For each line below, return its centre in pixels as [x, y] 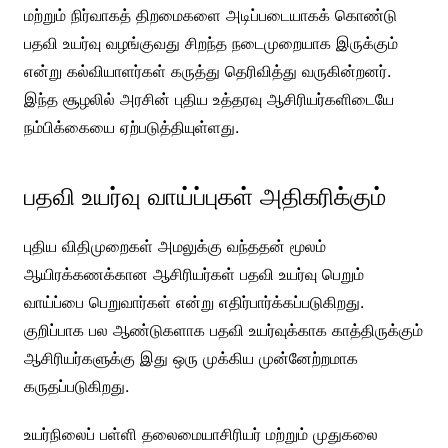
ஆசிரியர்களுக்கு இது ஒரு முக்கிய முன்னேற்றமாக [190, 357]
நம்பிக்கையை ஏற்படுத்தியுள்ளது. [131, 126]
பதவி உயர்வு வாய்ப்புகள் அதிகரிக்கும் [204, 196]
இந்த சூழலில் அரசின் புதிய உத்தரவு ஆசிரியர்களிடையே [208, 98]
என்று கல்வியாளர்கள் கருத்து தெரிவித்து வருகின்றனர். [207, 70]
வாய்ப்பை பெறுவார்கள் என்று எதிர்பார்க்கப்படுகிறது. [193, 301]
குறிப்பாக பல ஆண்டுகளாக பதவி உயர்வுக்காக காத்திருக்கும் [223, 329]
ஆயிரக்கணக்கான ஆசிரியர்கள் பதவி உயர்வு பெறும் [193, 273]
